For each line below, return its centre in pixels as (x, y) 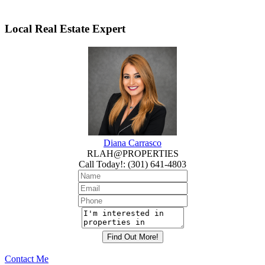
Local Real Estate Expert (65, 28)
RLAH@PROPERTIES (132, 153)
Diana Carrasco (132, 143)
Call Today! (101, 164)
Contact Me (27, 258)
